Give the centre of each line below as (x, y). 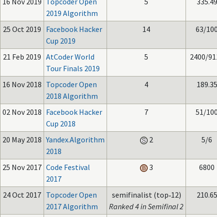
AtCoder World (70, 57)
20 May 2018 (22, 139)
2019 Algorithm (72, 13)
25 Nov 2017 (22, 167)
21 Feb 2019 (22, 57)
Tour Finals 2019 (73, 68)
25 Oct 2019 (22, 29)
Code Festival (68, 167)
